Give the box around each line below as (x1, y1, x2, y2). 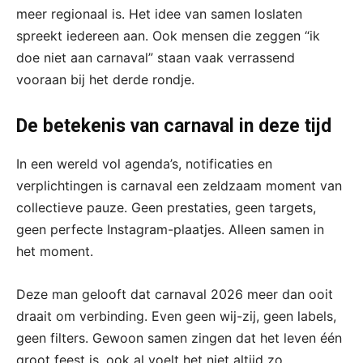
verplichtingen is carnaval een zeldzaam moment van (16, 177, 342, 194)
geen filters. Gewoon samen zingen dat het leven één (16, 330, 342, 347)
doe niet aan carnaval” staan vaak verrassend (16, 49, 295, 66)
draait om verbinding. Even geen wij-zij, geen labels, (16, 308, 336, 325)
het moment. (16, 243, 93, 260)
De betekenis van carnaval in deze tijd (16, 115, 331, 138)
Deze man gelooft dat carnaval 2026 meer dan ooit (16, 286, 333, 303)
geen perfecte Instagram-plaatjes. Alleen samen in (16, 221, 324, 238)
